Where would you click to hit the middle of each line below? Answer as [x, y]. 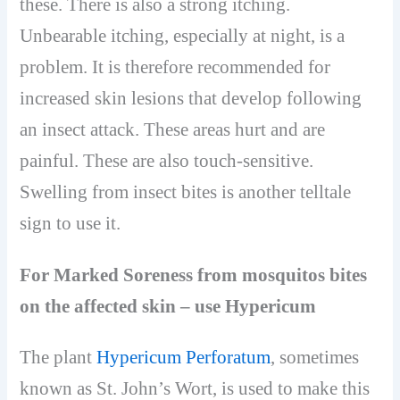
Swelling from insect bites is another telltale [186, 192]
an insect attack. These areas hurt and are [173, 129]
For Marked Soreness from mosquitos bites [194, 275]
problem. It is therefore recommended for [175, 67]
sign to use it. [71, 223]
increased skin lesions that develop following [191, 98]
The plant [58, 357]
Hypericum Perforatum [184, 357]
